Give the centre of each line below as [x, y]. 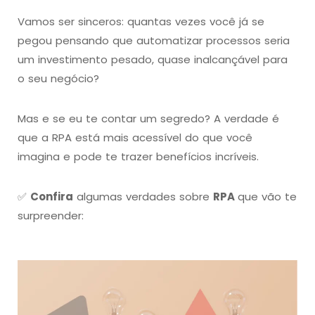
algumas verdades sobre [143, 196]
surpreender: [51, 215]
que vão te [267, 196]
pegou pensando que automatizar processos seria [154, 40]
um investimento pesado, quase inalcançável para [153, 59]
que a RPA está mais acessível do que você [135, 137]
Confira [52, 196]
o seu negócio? [58, 78]
